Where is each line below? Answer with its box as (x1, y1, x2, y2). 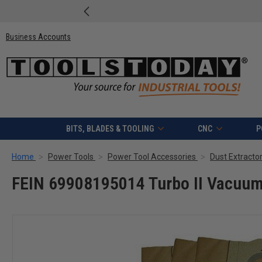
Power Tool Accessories (108, 152, 196, 162)
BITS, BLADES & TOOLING (65, 124, 154, 134)
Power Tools (48, 152, 94, 162)
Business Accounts (6, 32, 71, 42)
